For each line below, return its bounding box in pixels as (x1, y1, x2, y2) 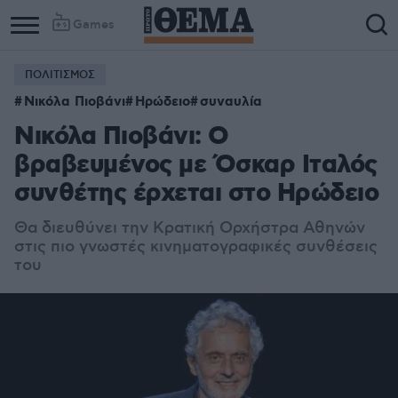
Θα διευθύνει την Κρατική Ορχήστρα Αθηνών (14, 219, 365, 238)
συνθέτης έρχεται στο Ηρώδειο (14, 178, 378, 211)
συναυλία (200, 93, 262, 111)
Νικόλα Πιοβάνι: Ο (14, 121, 229, 154)
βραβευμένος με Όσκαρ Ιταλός (14, 149, 378, 182)
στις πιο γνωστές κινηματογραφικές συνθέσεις (14, 237, 378, 257)
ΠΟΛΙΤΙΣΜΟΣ (25, 68, 95, 82)
